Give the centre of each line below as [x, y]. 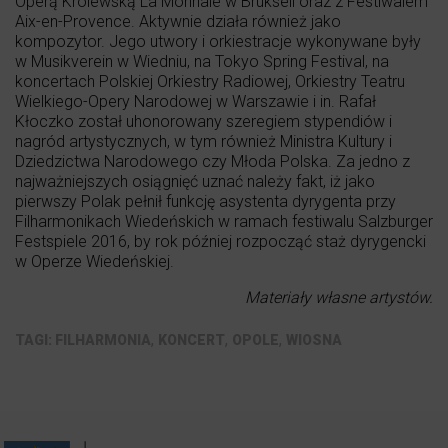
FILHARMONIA [103, 339]
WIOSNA [314, 339]
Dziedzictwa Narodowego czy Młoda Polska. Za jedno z [212, 161]
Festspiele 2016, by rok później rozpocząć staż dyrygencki [220, 241]
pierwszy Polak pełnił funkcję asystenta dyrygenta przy [205, 201]
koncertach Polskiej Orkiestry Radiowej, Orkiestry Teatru [210, 81]
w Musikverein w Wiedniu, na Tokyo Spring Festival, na [202, 61]
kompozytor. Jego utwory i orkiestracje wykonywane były [218, 41]
